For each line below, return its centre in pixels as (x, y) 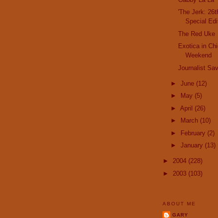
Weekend (199, 55)
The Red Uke (197, 34)
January (192, 145)
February (194, 133)
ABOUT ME (180, 204)
